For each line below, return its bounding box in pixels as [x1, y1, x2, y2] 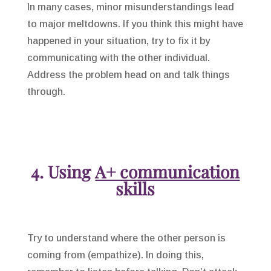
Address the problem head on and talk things [27, 70, 230, 80]
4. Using [31, 160, 96, 183]
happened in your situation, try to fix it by [27, 36, 210, 47]
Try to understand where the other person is [27, 233, 226, 244]
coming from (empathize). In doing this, [27, 250, 204, 261]
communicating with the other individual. [27, 53, 210, 64]
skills [116, 177, 155, 200]
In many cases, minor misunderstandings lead [27, 2, 234, 13]
